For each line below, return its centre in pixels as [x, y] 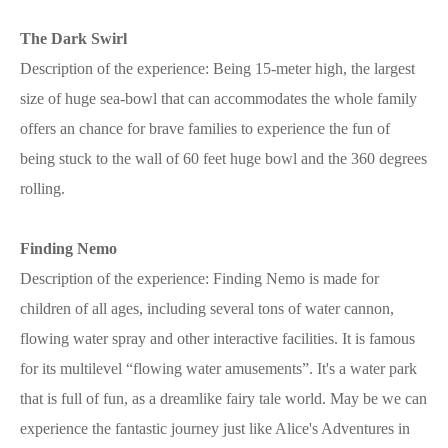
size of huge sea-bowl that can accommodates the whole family [218, 98]
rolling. [42, 188]
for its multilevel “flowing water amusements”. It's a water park [218, 368]
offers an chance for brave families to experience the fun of [205, 128]
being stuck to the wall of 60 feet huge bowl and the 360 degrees [223, 158]
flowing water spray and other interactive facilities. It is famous [217, 338]
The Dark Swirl [73, 38]
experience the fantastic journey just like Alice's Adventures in [215, 428]
